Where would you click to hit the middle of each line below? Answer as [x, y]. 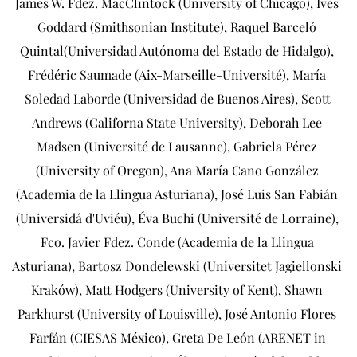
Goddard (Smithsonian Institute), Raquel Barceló [177, 26]
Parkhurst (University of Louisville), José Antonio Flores [177, 313]
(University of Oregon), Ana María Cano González [177, 170]
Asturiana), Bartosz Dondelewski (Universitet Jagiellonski [177, 265]
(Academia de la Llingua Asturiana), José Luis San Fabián [177, 194]
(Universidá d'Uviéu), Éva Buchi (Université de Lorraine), [177, 218]
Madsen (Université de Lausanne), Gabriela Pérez [177, 146]
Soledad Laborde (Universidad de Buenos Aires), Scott [177, 98]
